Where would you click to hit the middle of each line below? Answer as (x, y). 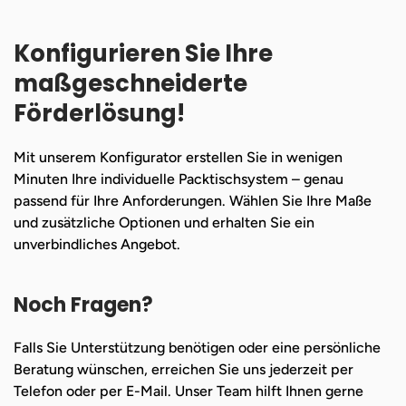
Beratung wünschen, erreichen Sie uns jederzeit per (184, 369)
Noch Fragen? (83, 304)
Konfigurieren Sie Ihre (143, 53)
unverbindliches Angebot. (97, 244)
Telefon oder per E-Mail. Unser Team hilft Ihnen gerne (188, 391)
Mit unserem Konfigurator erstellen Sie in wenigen (178, 157)
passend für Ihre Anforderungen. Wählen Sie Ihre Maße (193, 200)
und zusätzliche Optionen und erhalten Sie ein (164, 222)
